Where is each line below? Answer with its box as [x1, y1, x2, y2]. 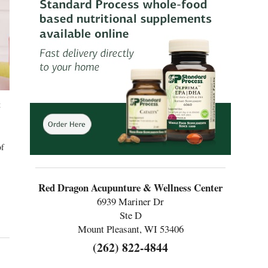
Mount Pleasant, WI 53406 [77, 222, 184, 236]
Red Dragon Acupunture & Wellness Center [38, 180, 223, 196]
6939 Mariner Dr [97, 194, 165, 209]
